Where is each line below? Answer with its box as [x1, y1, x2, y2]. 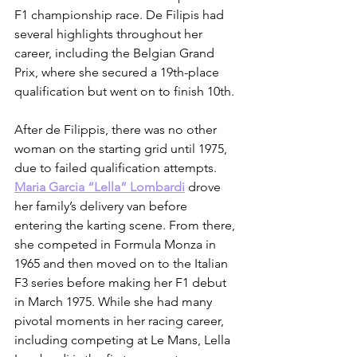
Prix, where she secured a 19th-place [14, 65, 222, 80]
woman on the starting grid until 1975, [14, 141, 230, 157]
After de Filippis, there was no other [14, 122, 220, 138]
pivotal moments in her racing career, [14, 313, 227, 329]
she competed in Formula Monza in [14, 237, 219, 253]
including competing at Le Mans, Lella [14, 332, 233, 348]
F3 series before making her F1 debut [14, 275, 229, 291]
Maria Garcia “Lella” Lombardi [14, 179, 185, 195]
